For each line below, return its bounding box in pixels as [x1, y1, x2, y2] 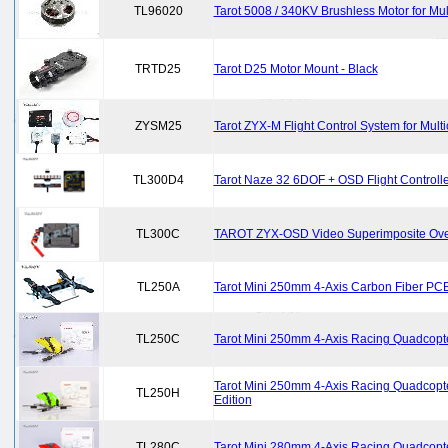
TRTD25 [135, 62, 181, 76]
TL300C [136, 227, 180, 241]
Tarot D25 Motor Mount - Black [213, 62, 378, 76]
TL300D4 [132, 173, 184, 187]
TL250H [136, 386, 180, 400]
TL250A [136, 280, 180, 294]
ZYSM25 [134, 119, 182, 133]
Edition [213, 393, 252, 407]
